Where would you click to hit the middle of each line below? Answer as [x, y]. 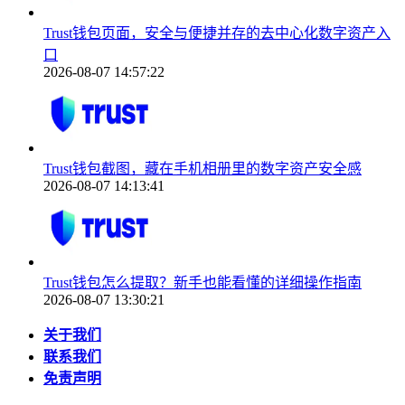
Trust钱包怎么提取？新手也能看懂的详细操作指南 [202, 283]
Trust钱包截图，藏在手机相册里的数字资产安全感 [202, 169]
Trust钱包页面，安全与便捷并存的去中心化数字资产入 [217, 33]
